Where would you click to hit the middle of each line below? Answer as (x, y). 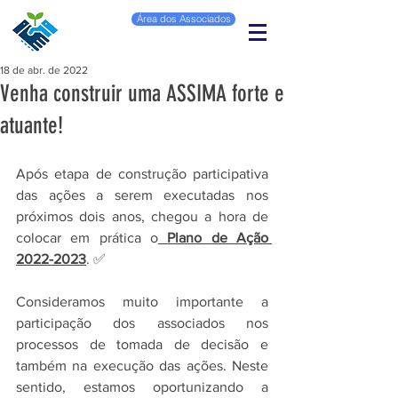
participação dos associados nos (142, 323)
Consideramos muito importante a (142, 302)
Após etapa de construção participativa (142, 174)
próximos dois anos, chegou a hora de (142, 216)
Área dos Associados (183, 19)
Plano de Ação (218, 238)
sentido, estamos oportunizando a (142, 387)
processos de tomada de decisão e (142, 344)
